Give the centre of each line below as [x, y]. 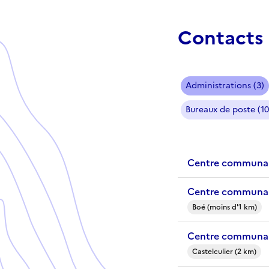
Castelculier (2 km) [224, 251]
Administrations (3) [225, 85]
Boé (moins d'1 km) [225, 207]
